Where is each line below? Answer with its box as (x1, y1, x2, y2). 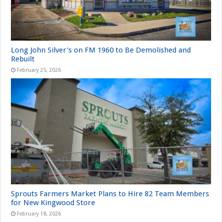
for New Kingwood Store (11, 198, 97, 208)
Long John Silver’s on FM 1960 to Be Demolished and (11, 45, 191, 55)
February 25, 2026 (17, 66, 61, 73)
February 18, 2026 (17, 211, 61, 218)
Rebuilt (11, 54, 35, 63)
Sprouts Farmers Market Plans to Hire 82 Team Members (11, 189, 210, 199)
